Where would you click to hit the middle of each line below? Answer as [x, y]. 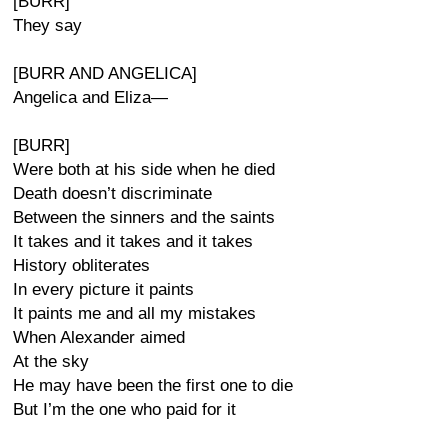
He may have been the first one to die [153, 385]
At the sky [51, 361]
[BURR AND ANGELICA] [105, 73]
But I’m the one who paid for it [124, 409]
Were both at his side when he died [144, 169]
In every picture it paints [103, 289]
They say [47, 25]
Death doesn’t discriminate [112, 193]
